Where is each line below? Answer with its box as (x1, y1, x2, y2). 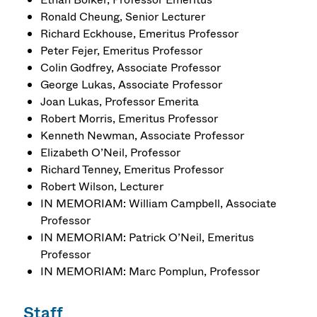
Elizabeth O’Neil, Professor (40, 144, 181, 161)
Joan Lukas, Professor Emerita (40, 93, 200, 110)
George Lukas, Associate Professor (40, 76, 223, 93)
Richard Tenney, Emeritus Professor (40, 161, 224, 178)
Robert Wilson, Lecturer (40, 178, 164, 195)
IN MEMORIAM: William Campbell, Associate (40, 195, 277, 212)
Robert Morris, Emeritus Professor (40, 110, 219, 127)
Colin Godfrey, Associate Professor (40, 59, 221, 76)
